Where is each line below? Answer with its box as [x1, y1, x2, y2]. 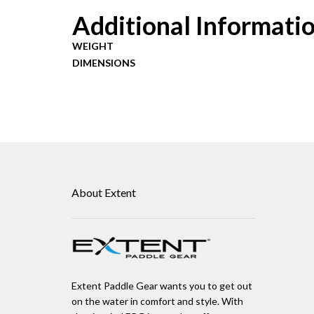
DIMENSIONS [72, 57, 135, 69]
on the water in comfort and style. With [71, 295, 243, 308]
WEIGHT [72, 40, 114, 53]
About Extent [71, 186, 136, 200]
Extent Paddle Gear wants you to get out [71, 280, 252, 292]
